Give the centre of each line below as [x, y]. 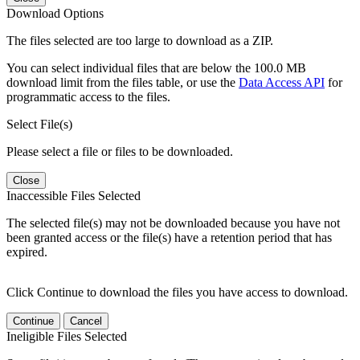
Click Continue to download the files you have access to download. [177, 292]
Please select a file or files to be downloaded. [120, 151]
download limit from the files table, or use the [123, 82]
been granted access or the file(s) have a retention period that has [169, 237]
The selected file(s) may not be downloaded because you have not [173, 223]
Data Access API [282, 82]
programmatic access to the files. [88, 96]
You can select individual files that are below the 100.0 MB [156, 67]
